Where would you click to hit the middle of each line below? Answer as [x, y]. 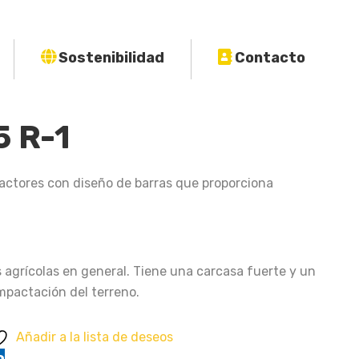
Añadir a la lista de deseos [95, 337]
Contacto [270, 58]
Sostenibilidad [111, 58]
